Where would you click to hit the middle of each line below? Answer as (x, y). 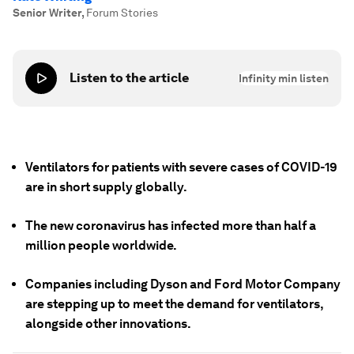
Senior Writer (47, 13)
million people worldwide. (101, 245)
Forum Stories (122, 13)
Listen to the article (129, 78)
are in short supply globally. (106, 187)
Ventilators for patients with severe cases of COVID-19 (181, 167)
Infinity (257, 78)
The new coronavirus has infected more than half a (171, 226)
